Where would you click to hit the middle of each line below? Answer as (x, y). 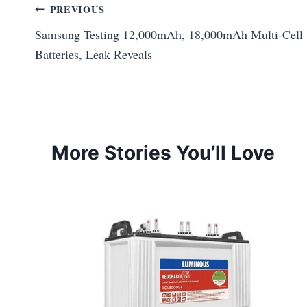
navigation (83, 41)
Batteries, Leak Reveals (94, 54)
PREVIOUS (77, 9)
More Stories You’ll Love (163, 152)
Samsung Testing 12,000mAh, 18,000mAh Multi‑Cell (169, 34)
